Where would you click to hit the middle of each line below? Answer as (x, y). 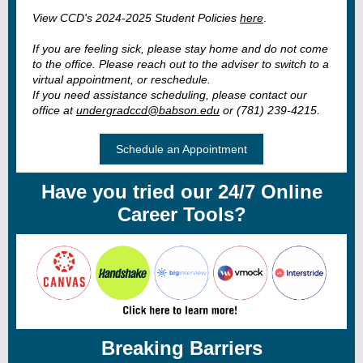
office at (54, 110)
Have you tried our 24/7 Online (181, 192)
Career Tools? (181, 214)
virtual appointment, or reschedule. (122, 79)
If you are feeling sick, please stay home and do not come (180, 49)
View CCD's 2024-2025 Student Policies (136, 18)
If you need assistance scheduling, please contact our (170, 95)
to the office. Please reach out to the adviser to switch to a (181, 64)
